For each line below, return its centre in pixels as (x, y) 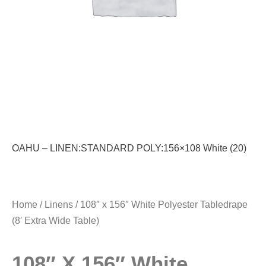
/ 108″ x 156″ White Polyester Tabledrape (160, 205)
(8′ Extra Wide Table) (56, 221)
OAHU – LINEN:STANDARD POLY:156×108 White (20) (129, 148)
